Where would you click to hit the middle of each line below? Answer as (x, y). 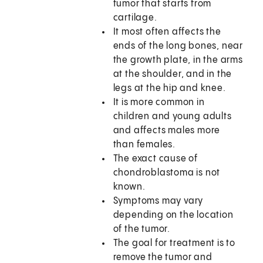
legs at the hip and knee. (169, 89)
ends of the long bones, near (178, 46)
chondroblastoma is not (167, 173)
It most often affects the (167, 32)
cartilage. (135, 18)
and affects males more (167, 131)
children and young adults (172, 117)
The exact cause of (156, 159)
